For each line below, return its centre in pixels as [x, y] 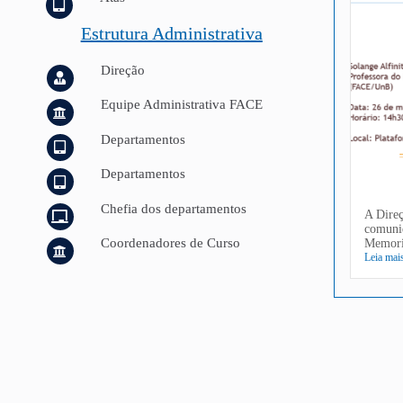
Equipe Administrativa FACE [181, 105]
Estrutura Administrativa [171, 33]
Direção [122, 70]
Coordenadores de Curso [170, 243]
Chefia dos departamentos [173, 208]
